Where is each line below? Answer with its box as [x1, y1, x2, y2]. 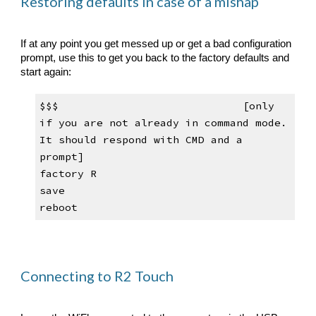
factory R [39, 167, 97, 181]
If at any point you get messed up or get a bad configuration [20, 38, 292, 49]
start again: [20, 66, 72, 78]
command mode [204, 116, 281, 130]
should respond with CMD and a [51, 133, 243, 147]
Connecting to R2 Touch [20, 267, 174, 284]
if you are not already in [39, 116, 205, 130]
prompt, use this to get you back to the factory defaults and [20, 52, 290, 63]
